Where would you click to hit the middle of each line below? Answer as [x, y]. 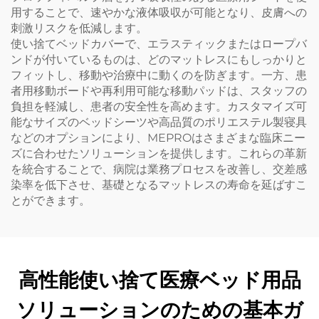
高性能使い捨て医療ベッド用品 [159, 281]
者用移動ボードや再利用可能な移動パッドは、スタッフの [159, 91]
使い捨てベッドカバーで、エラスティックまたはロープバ [159, 44]
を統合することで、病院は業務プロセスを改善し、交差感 [159, 169]
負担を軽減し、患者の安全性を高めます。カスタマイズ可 [159, 107]
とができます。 [51, 201]
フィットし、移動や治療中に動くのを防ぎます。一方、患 [159, 75]
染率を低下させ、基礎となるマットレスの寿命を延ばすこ [159, 185]
